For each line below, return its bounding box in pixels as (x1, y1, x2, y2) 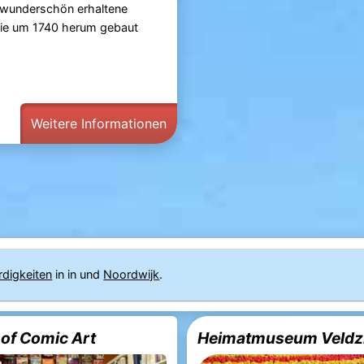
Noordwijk (103, 267, 160, 282)
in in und (52, 267, 104, 282)
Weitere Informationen (30, 115, 167, 132)
